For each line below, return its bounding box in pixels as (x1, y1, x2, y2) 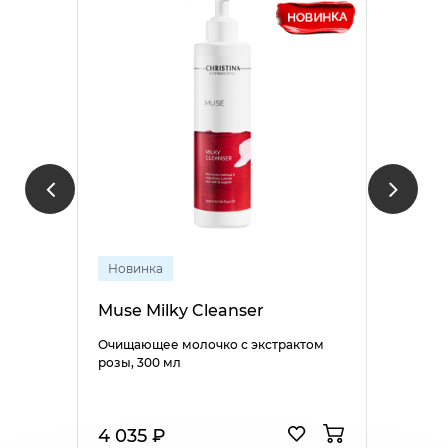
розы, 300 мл (97, 355, 181, 370)
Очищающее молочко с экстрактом (97, 337, 324, 352)
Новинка (107, 261, 163, 276)
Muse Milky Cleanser (97, 301, 264, 320)
